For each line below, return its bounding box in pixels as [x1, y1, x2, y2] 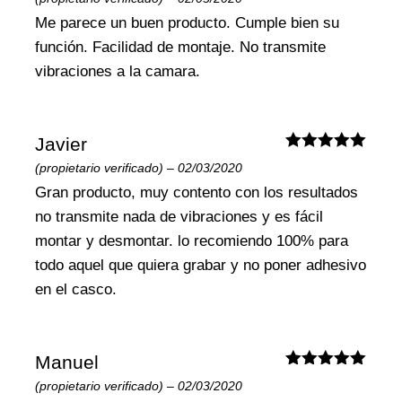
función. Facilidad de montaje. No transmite [35, 39, 327, 57]
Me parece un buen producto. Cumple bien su [35, 14, 340, 32]
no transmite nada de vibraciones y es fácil [35, 208, 324, 225]
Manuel [35, 351, 100, 372]
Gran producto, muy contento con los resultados [35, 184, 359, 201]
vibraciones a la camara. [35, 63, 201, 81]
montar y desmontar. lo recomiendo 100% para [35, 232, 349, 249]
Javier [35, 134, 88, 154]
